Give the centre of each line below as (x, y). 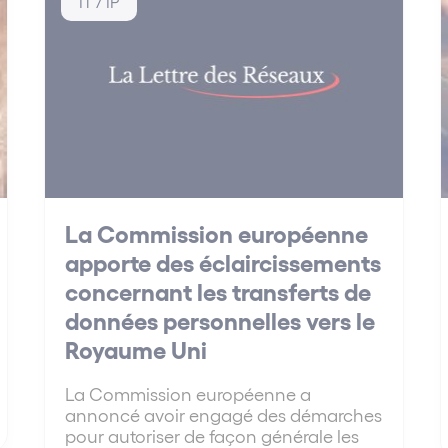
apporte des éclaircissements (223, 261)
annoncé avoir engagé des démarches (224, 414)
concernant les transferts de (218, 290)
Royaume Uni (136, 348)
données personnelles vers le (220, 319)
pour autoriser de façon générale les (212, 435)
